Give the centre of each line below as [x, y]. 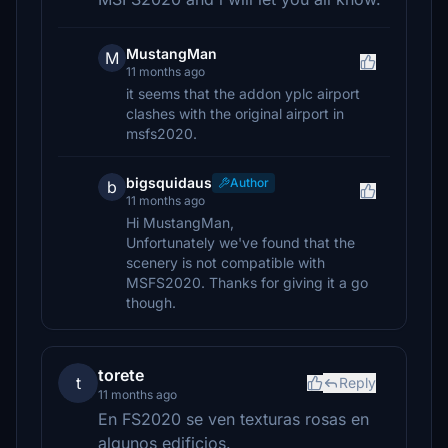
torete [121, 375]
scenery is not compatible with [225, 262]
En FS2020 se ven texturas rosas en [233, 419]
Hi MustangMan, [180, 222]
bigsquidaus [169, 182]
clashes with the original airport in [235, 113]
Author [249, 182]
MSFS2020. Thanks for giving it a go [247, 282]
